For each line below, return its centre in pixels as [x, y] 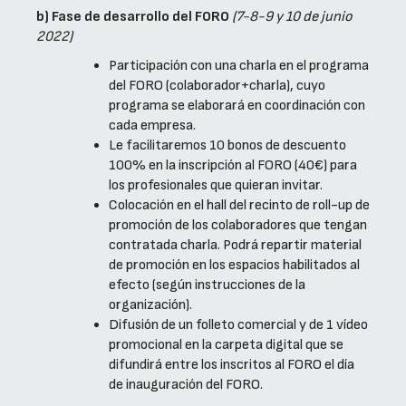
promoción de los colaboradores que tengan [238, 226]
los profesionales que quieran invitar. [216, 186]
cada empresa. [152, 126]
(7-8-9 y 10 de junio [292, 17]
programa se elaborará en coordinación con [237, 106]
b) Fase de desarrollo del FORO [133, 17]
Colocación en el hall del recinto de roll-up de [239, 206]
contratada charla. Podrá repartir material [235, 246]
